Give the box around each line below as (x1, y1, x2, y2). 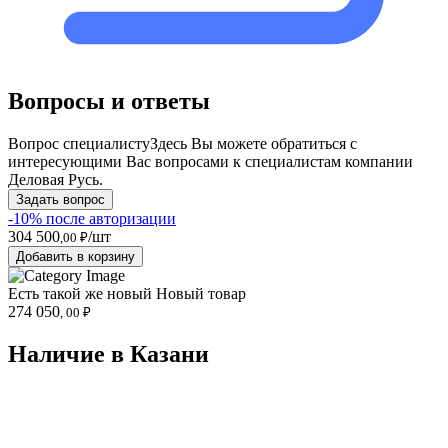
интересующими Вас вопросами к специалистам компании (8, 153, 413, 171)
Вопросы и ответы (8, 88, 210, 115)
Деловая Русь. (8, 171, 103, 189)
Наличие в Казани (8, 341, 209, 368)
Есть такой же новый (8, 285, 156, 303)
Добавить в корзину (16, 249, 135, 265)
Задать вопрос (16, 192, 105, 208)
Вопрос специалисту (8, 135, 150, 153)
